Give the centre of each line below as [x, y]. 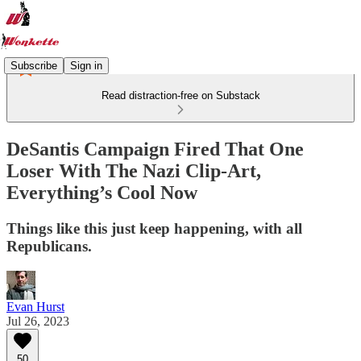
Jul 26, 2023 [38, 321]
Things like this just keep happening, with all [154, 228]
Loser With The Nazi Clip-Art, [134, 170]
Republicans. [49, 246]
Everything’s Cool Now [102, 192]
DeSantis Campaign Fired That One [155, 149]
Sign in [86, 65]
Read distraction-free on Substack [180, 95]
